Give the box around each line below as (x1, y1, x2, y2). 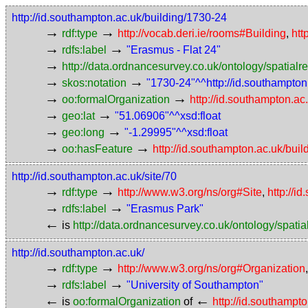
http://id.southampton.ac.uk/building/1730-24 (12, 12, 227, 23)
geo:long (62, 126, 104, 138)
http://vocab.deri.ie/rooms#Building (118, 27, 286, 39)
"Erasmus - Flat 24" (126, 44, 221, 56)
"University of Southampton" (126, 279, 263, 291)
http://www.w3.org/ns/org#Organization (118, 263, 305, 274)
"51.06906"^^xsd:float (115, 110, 221, 122)
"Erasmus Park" (126, 203, 203, 214)
